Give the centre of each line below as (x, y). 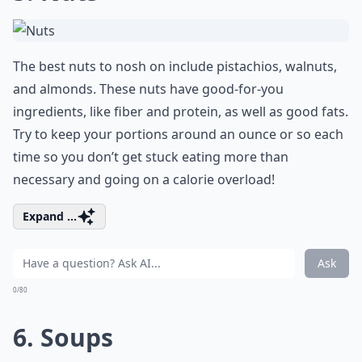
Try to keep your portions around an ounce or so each (178, 134)
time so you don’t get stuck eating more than (151, 157)
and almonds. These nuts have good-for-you (148, 89)
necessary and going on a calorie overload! (144, 179)
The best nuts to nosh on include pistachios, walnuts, (175, 66)
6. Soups (63, 337)
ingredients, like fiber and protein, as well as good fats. (181, 112)
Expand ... (50, 216)
